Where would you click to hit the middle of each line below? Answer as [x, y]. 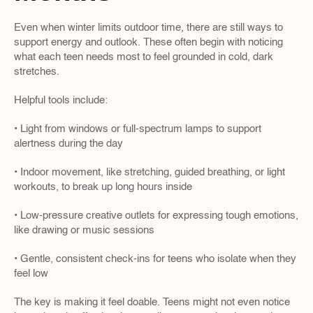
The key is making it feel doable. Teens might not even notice [152, 302]
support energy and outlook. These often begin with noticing [148, 42]
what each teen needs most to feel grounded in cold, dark [144, 57]
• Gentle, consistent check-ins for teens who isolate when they [155, 259]
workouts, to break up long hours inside [103, 187]
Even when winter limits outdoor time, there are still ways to [148, 28]
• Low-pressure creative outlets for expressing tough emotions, [156, 216]
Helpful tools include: [61, 100]
